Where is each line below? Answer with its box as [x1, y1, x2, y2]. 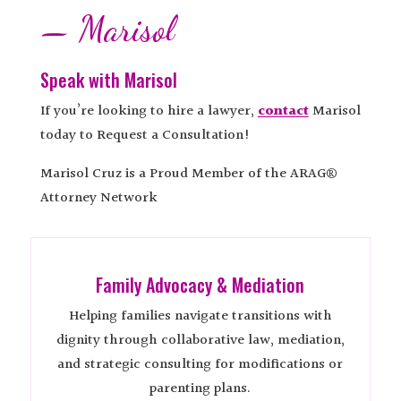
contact [257, 99, 309, 123]
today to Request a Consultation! [39, 124, 251, 147]
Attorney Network [39, 186, 158, 209]
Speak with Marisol [39, 65, 177, 93]
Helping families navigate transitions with [68, 304, 332, 328]
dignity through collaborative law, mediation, [55, 328, 345, 352]
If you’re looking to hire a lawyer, [39, 99, 258, 123]
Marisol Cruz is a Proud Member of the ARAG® [39, 162, 337, 185]
